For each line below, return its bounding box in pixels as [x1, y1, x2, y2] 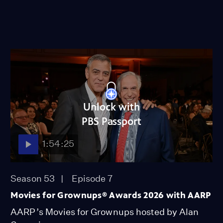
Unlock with [83, 101, 140, 113]
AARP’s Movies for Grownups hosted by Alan [10, 206, 199, 217]
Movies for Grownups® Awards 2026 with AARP [10, 189, 211, 201]
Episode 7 [71, 173, 113, 184]
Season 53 [10, 173, 55, 184]
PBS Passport [81, 115, 142, 128]
